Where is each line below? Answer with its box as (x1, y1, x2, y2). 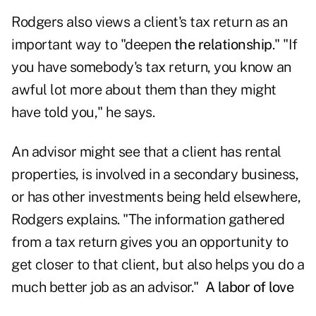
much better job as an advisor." (11, 279, 205, 296)
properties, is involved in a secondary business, (11, 166, 298, 183)
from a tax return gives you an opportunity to (11, 233, 288, 251)
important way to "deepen (11, 36, 174, 54)
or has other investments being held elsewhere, (11, 188, 300, 206)
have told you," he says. (11, 104, 154, 121)
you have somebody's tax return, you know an (11, 59, 291, 76)
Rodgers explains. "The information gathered (11, 211, 285, 229)
